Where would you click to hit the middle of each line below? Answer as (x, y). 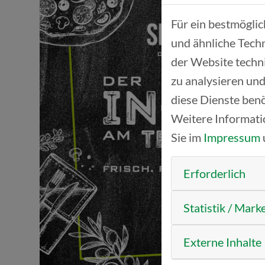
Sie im (187, 137)
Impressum (232, 137)
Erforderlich (214, 173)
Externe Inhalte (222, 242)
